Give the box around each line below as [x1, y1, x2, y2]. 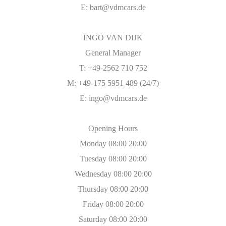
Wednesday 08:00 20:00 [74, 169, 152, 178]
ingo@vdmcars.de [88, 94, 147, 102]
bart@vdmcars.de [89, 3, 146, 12]
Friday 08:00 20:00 [82, 200, 144, 208]
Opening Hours [88, 124, 138, 133]
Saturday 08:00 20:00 [79, 215, 147, 223]
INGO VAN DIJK [83, 33, 143, 42]
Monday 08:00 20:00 [79, 139, 147, 148]
